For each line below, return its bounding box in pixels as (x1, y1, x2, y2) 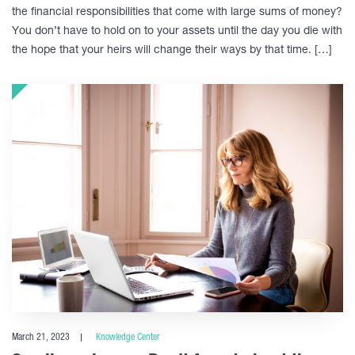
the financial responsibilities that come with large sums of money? (12, 6, 342, 18)
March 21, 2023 (12, 332, 70, 342)
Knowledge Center (96, 332, 160, 342)
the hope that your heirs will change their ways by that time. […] (12, 44, 332, 56)
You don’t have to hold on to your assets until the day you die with (12, 25, 342, 37)
